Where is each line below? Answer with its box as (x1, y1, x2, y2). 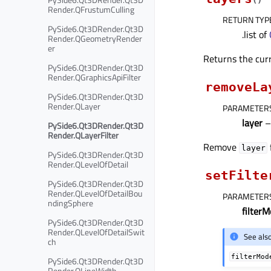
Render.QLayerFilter (48, 128, 119, 142)
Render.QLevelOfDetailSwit (48, 225, 145, 238)
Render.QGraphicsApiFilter (48, 70, 141, 83)
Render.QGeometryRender (48, 31, 142, 45)
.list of (242, 27, 269, 42)
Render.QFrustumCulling (48, 2, 134, 16)
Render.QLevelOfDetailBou (48, 186, 142, 200)
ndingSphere (48, 196, 93, 209)
